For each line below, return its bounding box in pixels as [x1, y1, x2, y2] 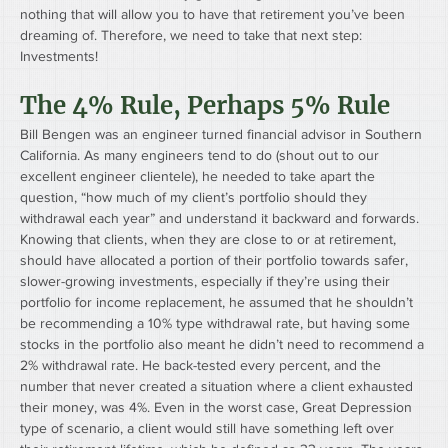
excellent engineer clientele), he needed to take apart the [20, 168, 379, 185]
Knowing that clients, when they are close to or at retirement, [20, 231, 400, 248]
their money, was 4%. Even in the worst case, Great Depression [20, 399, 416, 416]
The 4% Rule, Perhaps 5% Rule [20, 90, 390, 122]
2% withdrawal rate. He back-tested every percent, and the [20, 357, 385, 374]
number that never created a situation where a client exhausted [20, 378, 417, 395]
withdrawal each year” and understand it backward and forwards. [20, 210, 423, 227]
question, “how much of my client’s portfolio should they [20, 189, 371, 206]
